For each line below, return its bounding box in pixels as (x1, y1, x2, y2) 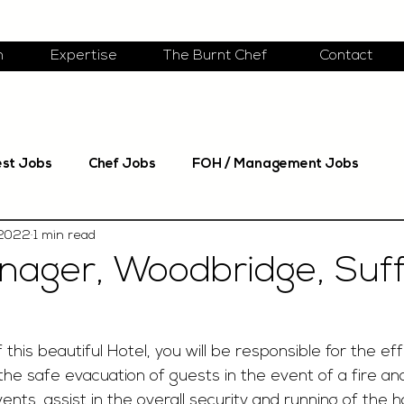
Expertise (50, 49, 117, 63)
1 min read (33, 228, 96, 243)
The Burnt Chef (163, 49, 267, 63)
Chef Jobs (88, 158, 156, 171)
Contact (320, 49, 373, 63)
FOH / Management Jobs (192, 158, 359, 171)
